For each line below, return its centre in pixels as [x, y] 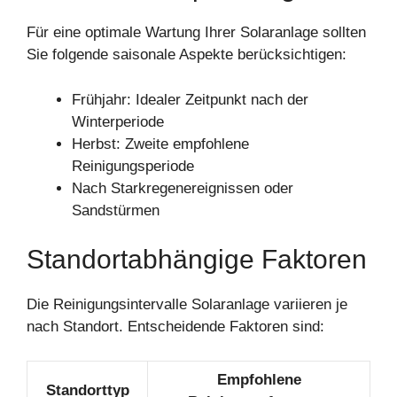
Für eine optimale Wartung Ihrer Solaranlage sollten [196, 33]
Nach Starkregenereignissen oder [183, 188]
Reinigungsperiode [133, 166]
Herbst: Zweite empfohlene [160, 144]
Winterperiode [118, 121]
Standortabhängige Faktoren [197, 260]
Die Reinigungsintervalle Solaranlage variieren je [187, 305]
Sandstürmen [116, 210]
